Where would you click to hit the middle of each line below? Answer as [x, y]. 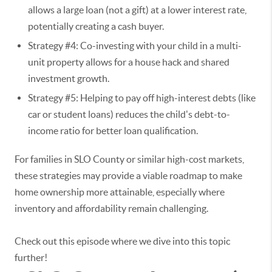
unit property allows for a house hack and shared [129, 62]
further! [31, 258]
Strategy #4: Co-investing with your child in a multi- [135, 46]
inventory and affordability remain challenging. [111, 209]
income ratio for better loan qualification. [113, 131]
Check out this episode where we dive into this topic [122, 241]
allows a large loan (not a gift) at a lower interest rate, [137, 10]
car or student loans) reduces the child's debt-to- [129, 114]
